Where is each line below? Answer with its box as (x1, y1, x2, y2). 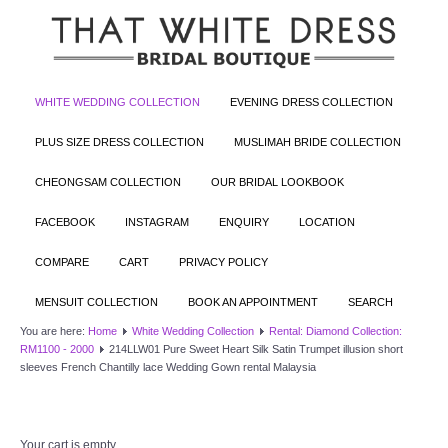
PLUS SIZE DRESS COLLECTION (35, 135, 204, 148)
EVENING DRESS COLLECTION (230, 95, 393, 108)
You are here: (20, 324, 88, 337)
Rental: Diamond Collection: (269, 324, 402, 337)
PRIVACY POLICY (179, 255, 268, 268)
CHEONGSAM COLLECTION (35, 175, 181, 188)
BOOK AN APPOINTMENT (188, 295, 318, 308)
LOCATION (299, 215, 355, 228)
